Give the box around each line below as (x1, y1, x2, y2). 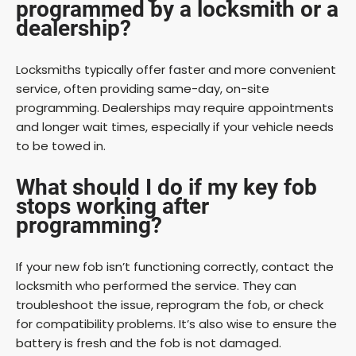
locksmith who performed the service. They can (16, 277, 296, 295)
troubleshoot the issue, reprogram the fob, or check (16, 296, 323, 314)
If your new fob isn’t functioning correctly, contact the (16, 258, 334, 276)
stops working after (16, 193, 209, 220)
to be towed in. (16, 137, 106, 155)
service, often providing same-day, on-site (16, 80, 269, 98)
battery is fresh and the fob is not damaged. (16, 335, 281, 352)
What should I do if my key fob (16, 174, 317, 201)
